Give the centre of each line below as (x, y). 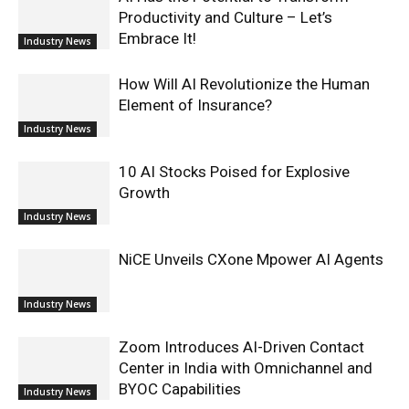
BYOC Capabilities (180, 389)
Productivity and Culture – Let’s (225, 17)
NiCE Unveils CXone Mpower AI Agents (251, 259)
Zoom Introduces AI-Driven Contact (241, 347)
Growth (144, 193)
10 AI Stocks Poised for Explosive (234, 172)
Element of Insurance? (195, 105)
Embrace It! (157, 38)
